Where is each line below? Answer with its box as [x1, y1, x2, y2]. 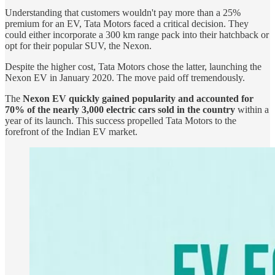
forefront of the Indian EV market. [5, 126, 137, 137]
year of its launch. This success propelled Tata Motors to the [5, 115, 236, 126]
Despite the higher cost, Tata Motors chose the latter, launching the [5, 61, 261, 72]
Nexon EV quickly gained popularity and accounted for [23, 93, 254, 104]
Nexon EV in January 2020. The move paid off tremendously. [5, 72, 245, 83]
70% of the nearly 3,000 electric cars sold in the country [5, 104, 235, 115]
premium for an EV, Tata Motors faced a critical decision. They [5, 18, 249, 29]
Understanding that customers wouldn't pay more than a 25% [5, 7, 241, 18]
